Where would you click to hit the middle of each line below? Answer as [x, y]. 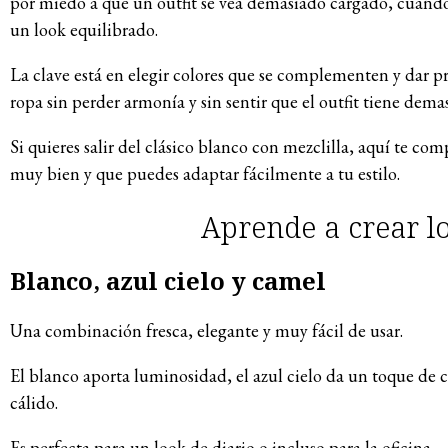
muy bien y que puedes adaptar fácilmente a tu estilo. [205, 174]
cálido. [34, 403]
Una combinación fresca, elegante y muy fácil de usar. [206, 331]
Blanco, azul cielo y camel [168, 281]
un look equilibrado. [84, 30]
